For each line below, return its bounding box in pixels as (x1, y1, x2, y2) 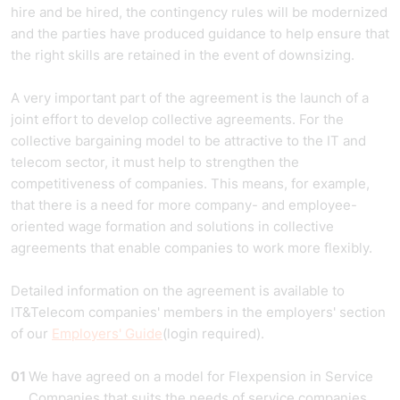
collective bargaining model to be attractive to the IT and (11, 132, 366, 149)
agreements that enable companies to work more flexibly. (11, 239, 372, 256)
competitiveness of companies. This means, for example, (11, 175, 370, 192)
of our (11, 325, 52, 342)
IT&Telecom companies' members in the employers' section (11, 304, 386, 321)
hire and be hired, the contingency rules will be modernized (11, 4, 387, 21)
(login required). (162, 325, 264, 342)
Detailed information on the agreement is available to (11, 282, 345, 299)
